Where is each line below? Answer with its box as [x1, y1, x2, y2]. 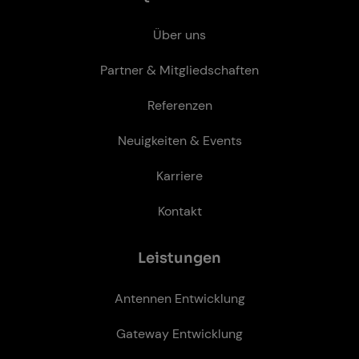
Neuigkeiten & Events [117, 132, 242, 149]
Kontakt [157, 203, 202, 220]
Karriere [156, 167, 203, 184]
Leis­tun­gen [138, 249, 221, 267]
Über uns [153, 26, 206, 43]
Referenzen [147, 97, 212, 114]
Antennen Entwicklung [114, 290, 245, 307]
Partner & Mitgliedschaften [100, 62, 259, 79]
